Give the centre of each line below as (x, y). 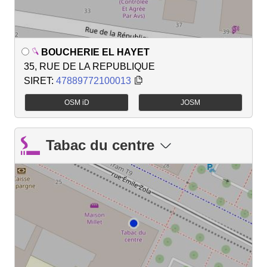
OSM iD (77, 103)
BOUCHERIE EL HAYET (95, 52)
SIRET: (40, 80)
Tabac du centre (100, 145)
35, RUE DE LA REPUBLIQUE (89, 66)
